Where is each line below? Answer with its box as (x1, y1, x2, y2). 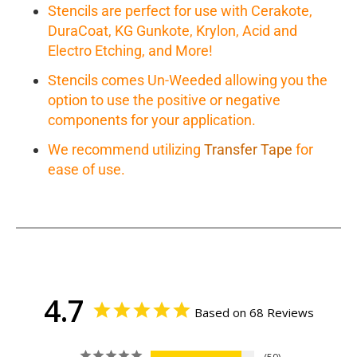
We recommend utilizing (48, 141, 204, 159)
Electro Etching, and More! (48, 42, 213, 60)
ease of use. (48, 161, 125, 178)
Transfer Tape (204, 141, 292, 159)
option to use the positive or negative (48, 92, 280, 109)
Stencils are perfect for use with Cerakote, (48, 2, 312, 20)
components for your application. (48, 112, 256, 129)
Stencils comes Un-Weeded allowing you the (48, 72, 328, 89)
